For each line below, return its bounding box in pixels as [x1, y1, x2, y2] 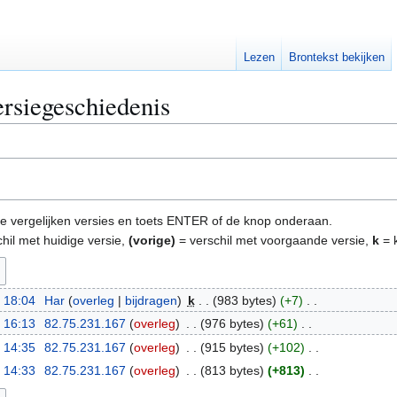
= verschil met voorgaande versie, [175, 232, 372, 247]
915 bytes [204, 339, 260, 354]
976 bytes [204, 316, 260, 331]
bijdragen [124, 292, 177, 307]
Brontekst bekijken [289, 51, 385, 65]
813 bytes [204, 363, 260, 378]
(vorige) [128, 232, 175, 247]
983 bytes [216, 292, 272, 307]
